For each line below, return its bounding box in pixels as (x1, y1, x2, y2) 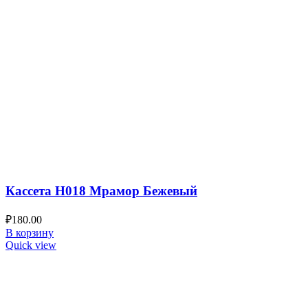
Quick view (5, 239, 56, 251)
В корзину (5, 226, 54, 239)
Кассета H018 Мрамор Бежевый (5, 184, 197, 199)
